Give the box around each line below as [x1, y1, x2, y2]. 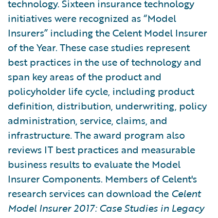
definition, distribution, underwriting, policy [8, 98, 207, 113]
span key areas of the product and [8, 69, 162, 84]
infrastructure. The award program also [8, 127, 185, 142]
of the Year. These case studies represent [8, 40, 190, 54]
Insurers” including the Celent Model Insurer [8, 25, 207, 40]
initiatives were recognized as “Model [8, 11, 176, 25]
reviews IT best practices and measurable [8, 142, 195, 157]
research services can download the [8, 186, 171, 200]
